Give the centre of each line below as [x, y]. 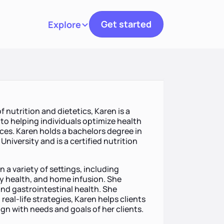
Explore [64, 24]
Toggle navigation [102, 28]
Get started [126, 24]
